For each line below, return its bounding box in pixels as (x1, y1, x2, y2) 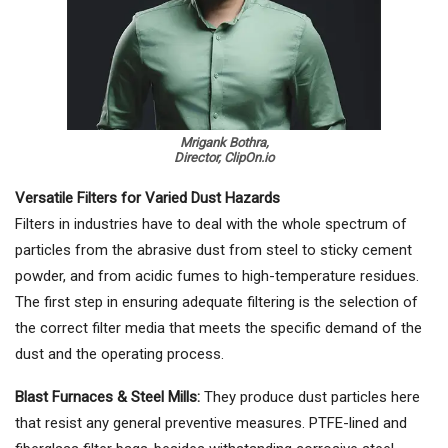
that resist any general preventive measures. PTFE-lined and (15, 414, 407, 433)
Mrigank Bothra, (179, 135, 269, 151)
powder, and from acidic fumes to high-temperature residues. (15, 267, 419, 286)
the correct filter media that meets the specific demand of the (15, 319, 422, 338)
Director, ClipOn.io (174, 150, 274, 166)
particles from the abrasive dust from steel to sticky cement (15, 241, 412, 260)
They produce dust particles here (200, 388, 420, 407)
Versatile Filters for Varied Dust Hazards (15, 189, 280, 208)
